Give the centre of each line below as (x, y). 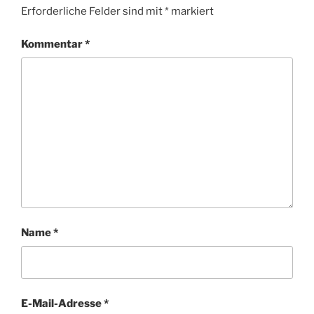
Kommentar (53, 44)
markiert (191, 12)
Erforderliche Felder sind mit (93, 12)
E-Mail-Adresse (62, 303)
